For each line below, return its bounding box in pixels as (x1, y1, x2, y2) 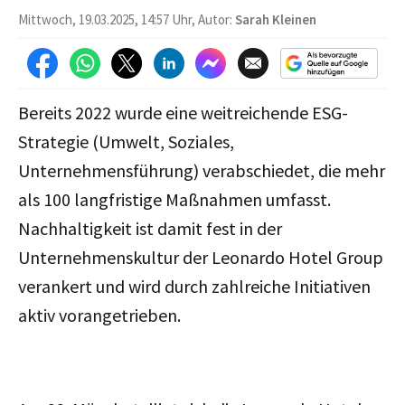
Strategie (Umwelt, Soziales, (18, 129, 234, 153)
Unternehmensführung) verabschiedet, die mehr (18, 158, 385, 182)
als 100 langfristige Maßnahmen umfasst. (18, 187, 331, 211)
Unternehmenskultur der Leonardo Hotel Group (18, 245, 383, 268)
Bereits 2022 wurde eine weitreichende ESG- (18, 100, 348, 124)
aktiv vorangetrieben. (18, 303, 181, 326)
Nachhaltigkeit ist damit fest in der (18, 216, 282, 240)
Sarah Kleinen (235, 10, 316, 28)
